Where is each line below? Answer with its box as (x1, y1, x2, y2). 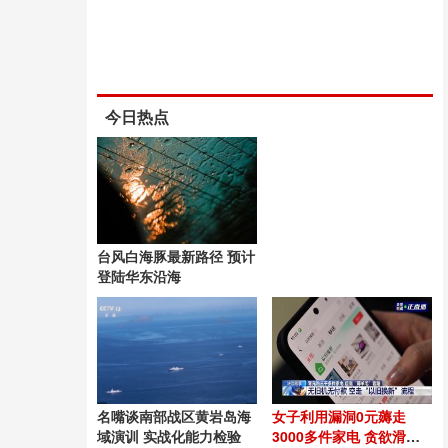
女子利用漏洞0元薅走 (272, 406, 406, 426)
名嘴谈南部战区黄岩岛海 (97, 406, 251, 426)
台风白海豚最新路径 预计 (97, 246, 255, 266)
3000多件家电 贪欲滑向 (272, 426, 420, 446)
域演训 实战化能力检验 (97, 426, 241, 446)
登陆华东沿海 (97, 266, 181, 286)
